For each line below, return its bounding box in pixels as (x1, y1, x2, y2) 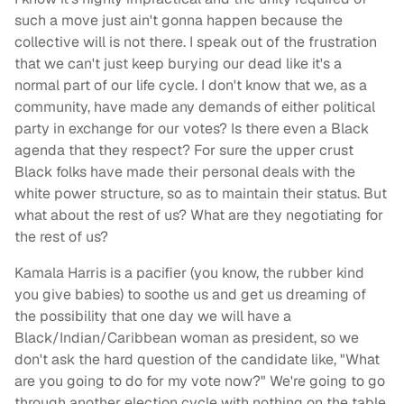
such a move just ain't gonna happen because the (14, 11, 343, 31)
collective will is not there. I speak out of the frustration (14, 32, 377, 52)
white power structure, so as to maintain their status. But (14, 184, 387, 204)
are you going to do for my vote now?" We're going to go (14, 372, 385, 391)
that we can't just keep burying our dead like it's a (14, 54, 342, 74)
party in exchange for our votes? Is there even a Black (14, 119, 369, 139)
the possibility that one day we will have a (14, 307, 291, 326)
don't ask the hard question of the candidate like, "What (14, 350, 380, 370)
